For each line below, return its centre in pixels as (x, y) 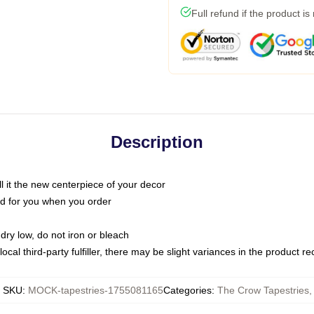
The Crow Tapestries (263, 290)
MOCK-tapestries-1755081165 (95, 290)
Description (157, 142)
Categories (187, 290)
